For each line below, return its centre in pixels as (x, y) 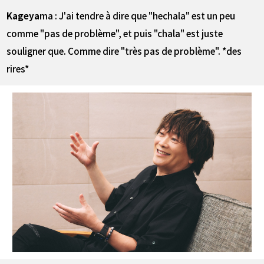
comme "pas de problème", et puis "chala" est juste (115, 33)
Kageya (23, 15)
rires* (18, 68)
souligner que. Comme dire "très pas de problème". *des (124, 50)
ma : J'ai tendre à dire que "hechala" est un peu (138, 15)
